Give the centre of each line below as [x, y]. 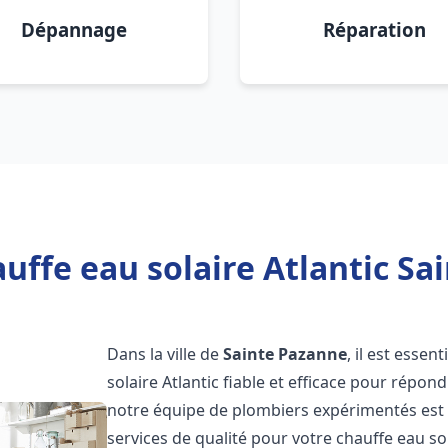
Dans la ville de [165, 354]
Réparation [374, 29]
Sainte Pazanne [285, 354]
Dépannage [74, 29]
